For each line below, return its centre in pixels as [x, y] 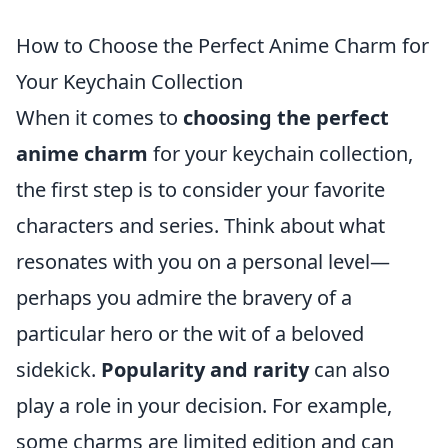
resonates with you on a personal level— [203, 261]
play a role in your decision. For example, [204, 405]
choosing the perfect [286, 117]
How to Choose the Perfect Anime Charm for [222, 45]
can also [349, 369]
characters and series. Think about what [200, 225]
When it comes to [99, 117]
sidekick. [58, 369]
